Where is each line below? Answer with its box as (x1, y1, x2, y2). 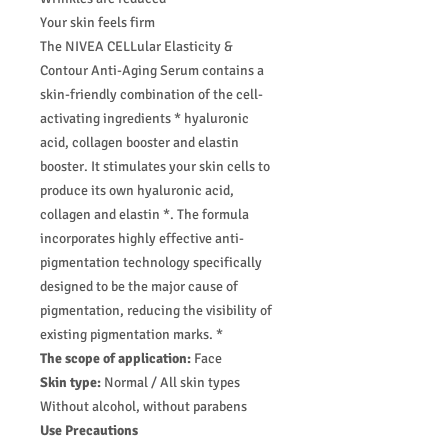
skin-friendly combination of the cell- (40, 86, 263, 103)
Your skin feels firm (40, 14, 155, 31)
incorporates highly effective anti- (40, 230, 244, 247)
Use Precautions (40, 422, 138, 439)
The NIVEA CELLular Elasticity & (40, 38, 233, 55)
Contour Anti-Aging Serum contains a (40, 62, 264, 79)
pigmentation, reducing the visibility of (40, 302, 272, 319)
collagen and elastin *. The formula (40, 206, 249, 223)
